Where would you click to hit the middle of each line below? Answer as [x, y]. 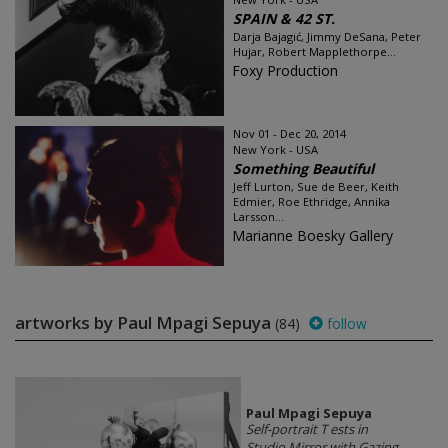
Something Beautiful [303, 168]
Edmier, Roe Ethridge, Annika [311, 201]
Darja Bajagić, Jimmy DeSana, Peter [327, 36]
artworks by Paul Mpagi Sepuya [145, 322]
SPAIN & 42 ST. [284, 18]
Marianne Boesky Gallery [312, 235]
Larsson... [258, 216]
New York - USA [275, 149]
